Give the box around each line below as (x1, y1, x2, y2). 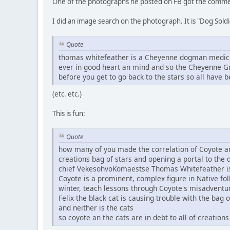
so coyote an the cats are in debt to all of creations (59, 212, 229, 222)
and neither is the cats (59, 202, 133, 213)
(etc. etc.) (52, 89, 82, 99)
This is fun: (52, 108, 85, 118)
